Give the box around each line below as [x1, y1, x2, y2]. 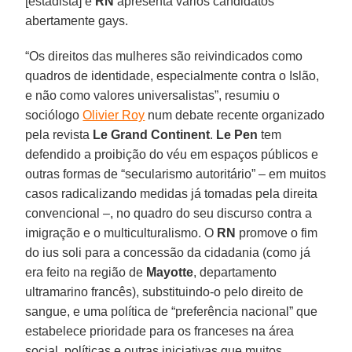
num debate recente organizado [145, 108, 325, 122]
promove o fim [236, 225, 318, 240]
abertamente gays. [25, 13, 129, 27]
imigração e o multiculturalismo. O [25, 225, 218, 240]
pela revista [25, 127, 93, 141]
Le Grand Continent [93, 127, 211, 141]
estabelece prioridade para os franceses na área [25, 324, 295, 338]
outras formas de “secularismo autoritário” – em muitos [25, 167, 327, 181]
